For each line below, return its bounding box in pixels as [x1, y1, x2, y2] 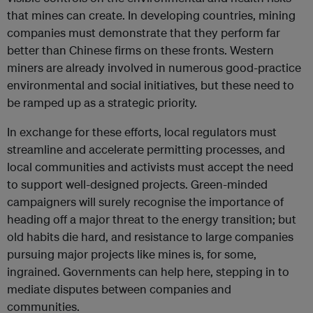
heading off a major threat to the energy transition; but [7, 212, 296, 227]
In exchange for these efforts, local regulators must [7, 124, 277, 140]
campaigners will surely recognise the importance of [7, 194, 284, 210]
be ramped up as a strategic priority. [7, 95, 197, 110]
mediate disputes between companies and [7, 282, 231, 297]
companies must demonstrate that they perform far [7, 25, 280, 41]
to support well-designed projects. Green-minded [7, 177, 268, 192]
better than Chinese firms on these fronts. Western [7, 43, 274, 58]
